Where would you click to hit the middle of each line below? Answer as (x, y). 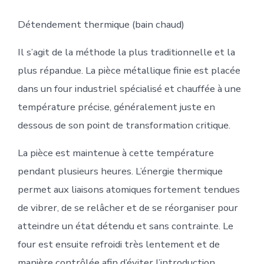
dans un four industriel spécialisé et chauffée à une (129, 89)
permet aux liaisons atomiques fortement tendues (128, 190)
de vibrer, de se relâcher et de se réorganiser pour (128, 208)
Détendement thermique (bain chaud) (101, 25)
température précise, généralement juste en (116, 107)
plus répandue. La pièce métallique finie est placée (129, 71)
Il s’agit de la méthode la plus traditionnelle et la (126, 52)
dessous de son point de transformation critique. (124, 126)
